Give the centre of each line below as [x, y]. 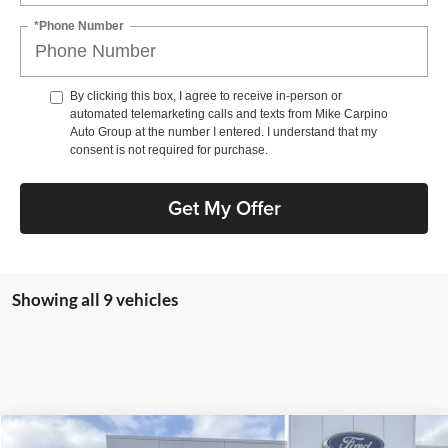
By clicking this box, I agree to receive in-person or [206, 95]
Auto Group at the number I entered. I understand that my [223, 131]
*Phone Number [79, 25]
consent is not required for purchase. [169, 149]
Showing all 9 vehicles [95, 299]
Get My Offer [224, 208]
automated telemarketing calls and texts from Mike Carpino [229, 113]
